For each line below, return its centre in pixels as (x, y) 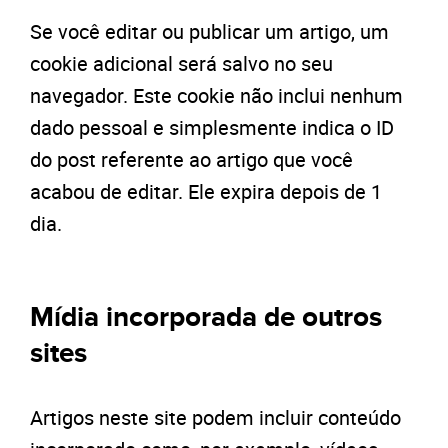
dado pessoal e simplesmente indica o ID (212, 127)
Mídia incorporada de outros (206, 318)
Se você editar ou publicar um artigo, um (209, 31)
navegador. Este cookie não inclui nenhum (216, 95)
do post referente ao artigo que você (191, 159)
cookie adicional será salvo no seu (181, 63)
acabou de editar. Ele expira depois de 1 (206, 191)
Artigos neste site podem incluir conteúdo (215, 417)
